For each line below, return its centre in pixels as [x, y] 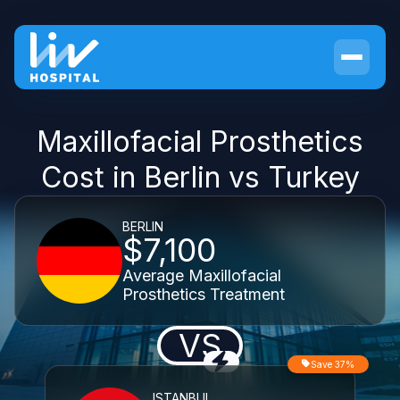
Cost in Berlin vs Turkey [200, 177]
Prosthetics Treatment [204, 294]
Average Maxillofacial [202, 275]
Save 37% [333, 364]
